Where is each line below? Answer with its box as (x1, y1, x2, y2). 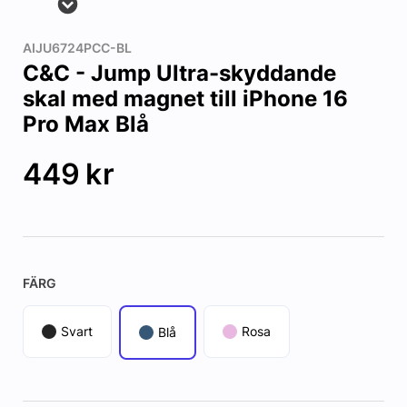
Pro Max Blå (22, 111, 149, 138)
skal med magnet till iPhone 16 (22, 85, 348, 113)
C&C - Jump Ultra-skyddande (22, 60, 336, 87)
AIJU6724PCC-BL (22, 40, 132, 56)
